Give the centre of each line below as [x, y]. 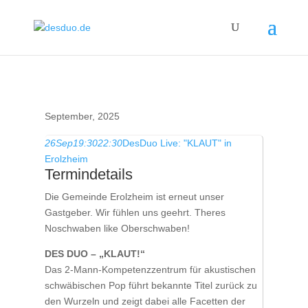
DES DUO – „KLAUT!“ [95, 254]
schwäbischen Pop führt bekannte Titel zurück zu [151, 285]
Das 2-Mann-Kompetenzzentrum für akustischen [150, 269]
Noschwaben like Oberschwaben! [117, 228]
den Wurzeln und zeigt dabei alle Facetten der [145, 301]
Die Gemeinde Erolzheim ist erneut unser [134, 197]
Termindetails [88, 174]
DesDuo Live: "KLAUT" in [177, 143]
